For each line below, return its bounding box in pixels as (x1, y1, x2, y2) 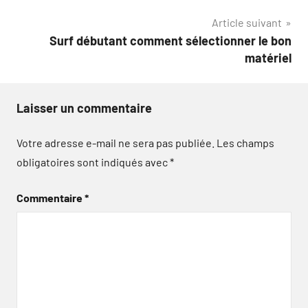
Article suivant (212, 16, 282, 29)
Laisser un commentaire (16, 100, 152, 115)
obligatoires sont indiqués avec (16, 155, 170, 168)
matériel (245, 50, 291, 65)
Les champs (217, 136, 274, 149)
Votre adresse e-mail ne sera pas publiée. (16, 136, 214, 149)
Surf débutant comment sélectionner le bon (49, 33, 291, 48)
